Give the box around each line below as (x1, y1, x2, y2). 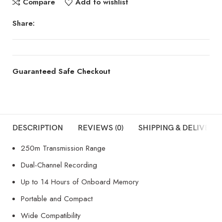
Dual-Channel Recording (21, 159, 97, 170)
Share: (12, 17, 35, 29)
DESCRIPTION (12, 123, 63, 133)
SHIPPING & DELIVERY (138, 123, 220, 133)
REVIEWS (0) (78, 123, 123, 133)
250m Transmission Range (21, 142, 106, 154)
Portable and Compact (21, 193, 93, 204)
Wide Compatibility (21, 210, 81, 221)
